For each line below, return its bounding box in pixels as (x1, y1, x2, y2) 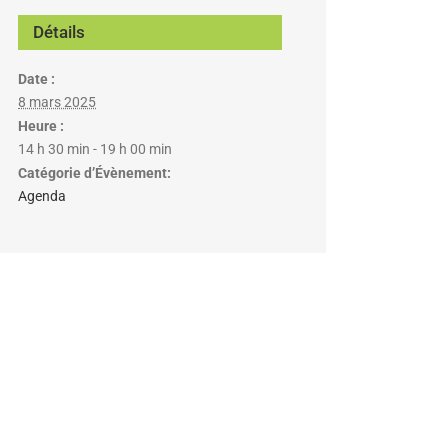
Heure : (18, 118, 64, 134)
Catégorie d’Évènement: (18, 165, 171, 181)
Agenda (18, 188, 66, 204)
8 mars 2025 (18, 94, 96, 110)
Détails (33, 22, 85, 42)
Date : (18, 71, 55, 87)
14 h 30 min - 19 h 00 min (18, 141, 172, 157)
